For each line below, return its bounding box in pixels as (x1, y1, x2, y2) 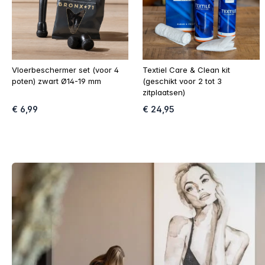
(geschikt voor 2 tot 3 (143, 76, 222, 86)
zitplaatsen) (143, 88, 186, 98)
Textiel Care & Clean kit (143, 65, 231, 75)
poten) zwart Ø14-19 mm (12, 76, 101, 86)
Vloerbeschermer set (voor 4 (12, 65, 119, 75)
